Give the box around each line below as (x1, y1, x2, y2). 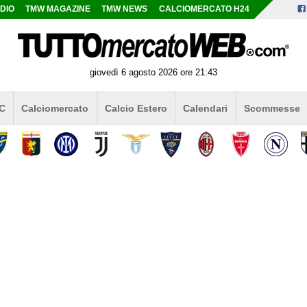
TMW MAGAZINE (25, 5, 91, 13)
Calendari (183, 102, 228, 114)
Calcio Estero (104, 102, 167, 114)
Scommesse (243, 102, 300, 114)
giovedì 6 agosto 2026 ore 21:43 (90, 66, 217, 77)
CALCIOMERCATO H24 (158, 5, 249, 13)
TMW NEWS (101, 5, 148, 13)
